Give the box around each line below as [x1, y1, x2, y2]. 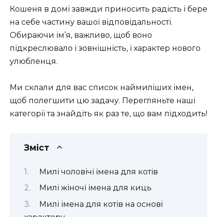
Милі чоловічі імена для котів [39, 167, 158, 176]
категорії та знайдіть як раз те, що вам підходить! [10, 109, 207, 119]
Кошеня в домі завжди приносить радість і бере [10, 4, 207, 14]
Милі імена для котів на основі [39, 199, 163, 209]
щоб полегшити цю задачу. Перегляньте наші [10, 96, 195, 106]
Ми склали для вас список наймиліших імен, [10, 83, 193, 93]
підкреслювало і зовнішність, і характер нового [10, 43, 201, 53]
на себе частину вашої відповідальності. [10, 17, 172, 27]
